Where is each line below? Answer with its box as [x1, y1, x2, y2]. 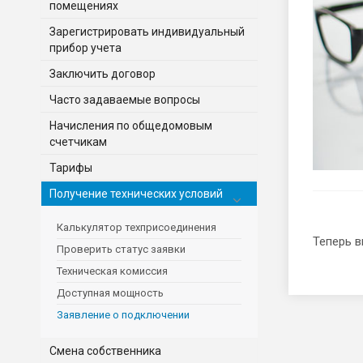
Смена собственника [49, 344, 161, 357]
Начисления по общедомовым [49, 118, 212, 132]
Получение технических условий [49, 186, 223, 200]
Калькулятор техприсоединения [57, 220, 216, 233]
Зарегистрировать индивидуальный [49, 24, 245, 38]
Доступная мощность [57, 286, 164, 299]
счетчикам [49, 135, 107, 148]
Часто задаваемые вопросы [49, 92, 200, 106]
